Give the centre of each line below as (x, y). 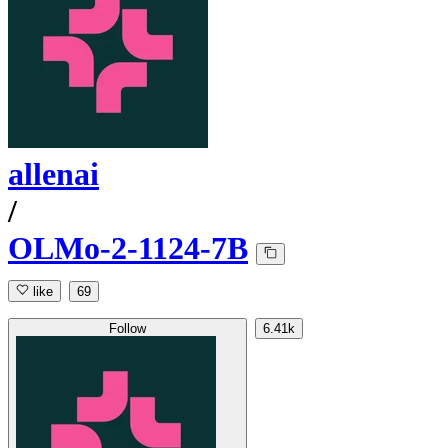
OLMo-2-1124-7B (128, 248)
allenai (53, 174)
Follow (127, 329)
